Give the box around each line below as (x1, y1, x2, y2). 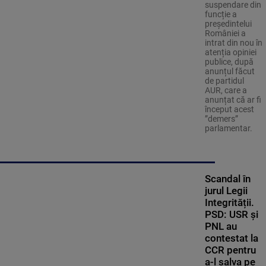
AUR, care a (204, 85, 247, 96)
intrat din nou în (204, 38, 262, 48)
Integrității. (204, 197, 254, 209)
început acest (204, 104, 254, 115)
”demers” (204, 114, 238, 124)
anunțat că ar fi (204, 95, 261, 105)
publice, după (204, 57, 254, 67)
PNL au (204, 220, 237, 233)
